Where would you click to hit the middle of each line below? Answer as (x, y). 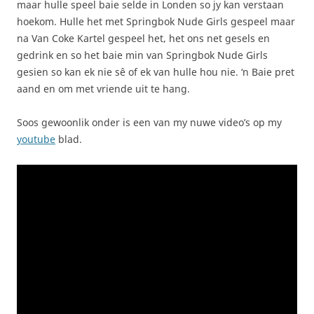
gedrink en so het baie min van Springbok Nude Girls (142, 55)
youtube (36, 139)
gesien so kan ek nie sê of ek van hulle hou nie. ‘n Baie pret (156, 71)
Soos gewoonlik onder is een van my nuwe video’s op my (149, 122)
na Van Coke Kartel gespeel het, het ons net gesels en (143, 38)
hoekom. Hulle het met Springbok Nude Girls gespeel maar (156, 21)
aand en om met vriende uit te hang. (103, 88)
